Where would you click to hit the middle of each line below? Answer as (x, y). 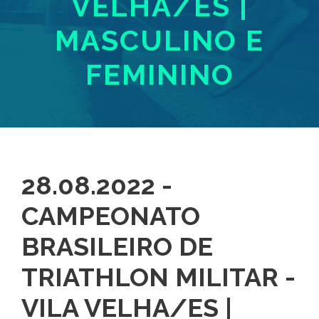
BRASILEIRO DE (117, 247)
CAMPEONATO (111, 216)
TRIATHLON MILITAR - (158, 277)
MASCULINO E (159, 41)
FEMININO (159, 75)
